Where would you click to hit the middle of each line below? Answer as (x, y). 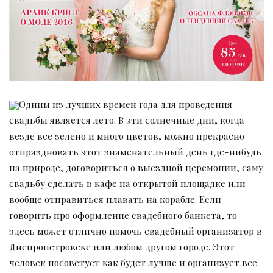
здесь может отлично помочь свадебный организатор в (136, 231)
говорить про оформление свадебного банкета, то (123, 215)
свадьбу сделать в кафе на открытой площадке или (127, 183)
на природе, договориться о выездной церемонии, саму (136, 168)
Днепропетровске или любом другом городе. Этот (122, 247)
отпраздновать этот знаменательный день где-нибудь (135, 152)
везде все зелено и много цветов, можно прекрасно (127, 136)
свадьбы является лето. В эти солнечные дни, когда (127, 120)
